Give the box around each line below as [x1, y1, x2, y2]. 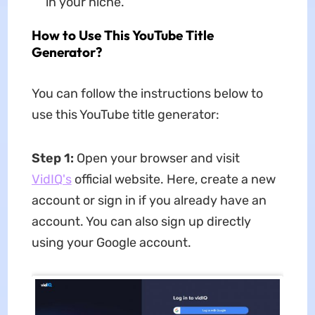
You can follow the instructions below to [31, 86, 263, 102]
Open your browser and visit [76, 150, 240, 167]
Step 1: [31, 150, 77, 167]
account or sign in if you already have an [31, 193, 266, 209]
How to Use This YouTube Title [31, 27, 214, 44]
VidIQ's [31, 172, 72, 188]
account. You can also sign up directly [31, 214, 251, 230]
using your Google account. [31, 235, 191, 251]
